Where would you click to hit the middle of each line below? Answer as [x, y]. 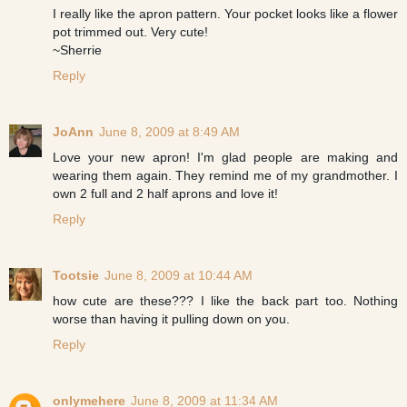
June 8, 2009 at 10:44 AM [179, 275]
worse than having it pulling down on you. [171, 318]
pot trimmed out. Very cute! [130, 31]
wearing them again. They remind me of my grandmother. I [225, 175]
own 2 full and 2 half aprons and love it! [165, 193]
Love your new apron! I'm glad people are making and [225, 157]
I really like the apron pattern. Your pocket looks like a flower [225, 13]
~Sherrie [77, 50]
